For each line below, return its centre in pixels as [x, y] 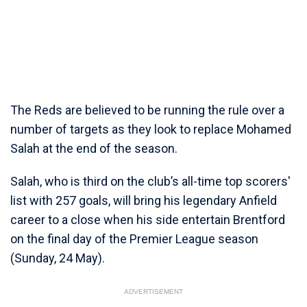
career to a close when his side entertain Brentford [148, 220]
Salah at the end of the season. [94, 148]
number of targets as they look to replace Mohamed [151, 129]
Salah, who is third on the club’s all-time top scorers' [150, 181]
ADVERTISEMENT [153, 292]
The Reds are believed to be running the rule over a [147, 110]
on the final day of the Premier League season [134, 239]
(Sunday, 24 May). [58, 258]
